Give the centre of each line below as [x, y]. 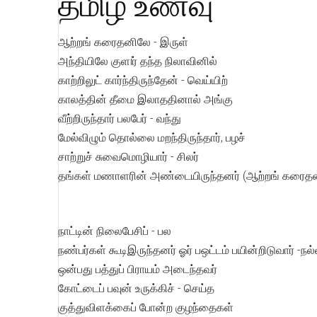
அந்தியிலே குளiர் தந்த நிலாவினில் [138, 61]
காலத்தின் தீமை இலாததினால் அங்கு [145, 99]
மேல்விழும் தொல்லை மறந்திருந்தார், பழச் [152, 138]
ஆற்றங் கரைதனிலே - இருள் [123, 42]
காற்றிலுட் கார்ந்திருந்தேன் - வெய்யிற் [143, 80]
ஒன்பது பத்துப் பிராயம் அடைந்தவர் [138, 269]
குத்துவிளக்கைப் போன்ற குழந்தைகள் [146, 307]
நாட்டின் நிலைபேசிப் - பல [115, 231]
